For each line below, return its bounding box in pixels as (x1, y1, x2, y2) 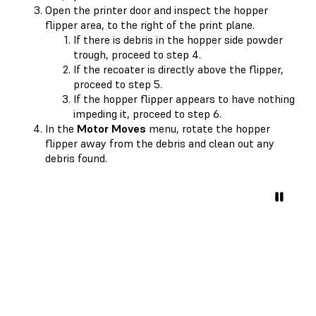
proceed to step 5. (73, 76, 162, 91)
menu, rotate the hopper (146, 121, 270, 135)
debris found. (45, 150, 107, 165)
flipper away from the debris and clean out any (45, 135, 274, 150)
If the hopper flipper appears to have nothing (73, 91, 295, 106)
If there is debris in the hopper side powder (73, 32, 283, 47)
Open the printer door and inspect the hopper (45, 2, 268, 17)
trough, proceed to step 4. (73, 47, 201, 61)
